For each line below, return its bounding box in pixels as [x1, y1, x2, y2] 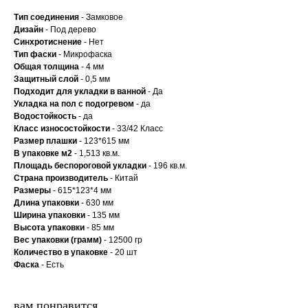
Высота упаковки [14, 223, 85, 233]
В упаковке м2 [14, 148, 72, 159]
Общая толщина [14, 62, 79, 72]
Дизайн [14, 25, 43, 35]
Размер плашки [14, 136, 77, 146]
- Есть [39, 260, 64, 270]
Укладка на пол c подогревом [14, 99, 134, 109]
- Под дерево [43, 25, 96, 35]
